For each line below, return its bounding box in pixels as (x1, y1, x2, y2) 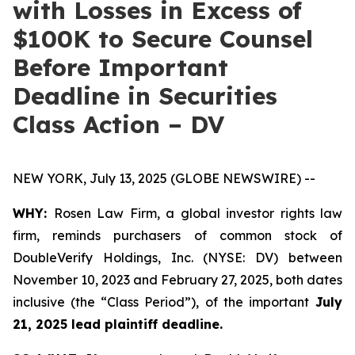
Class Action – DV (13, 109, 224, 139)
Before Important (13, 52, 228, 82)
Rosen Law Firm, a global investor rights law (53, 205, 342, 221)
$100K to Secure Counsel (13, 24, 313, 54)
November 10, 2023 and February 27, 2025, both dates (13, 272, 342, 288)
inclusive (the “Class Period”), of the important (13, 294, 309, 310)
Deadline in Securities (13, 81, 277, 111)
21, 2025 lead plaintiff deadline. (13, 316, 223, 332)
